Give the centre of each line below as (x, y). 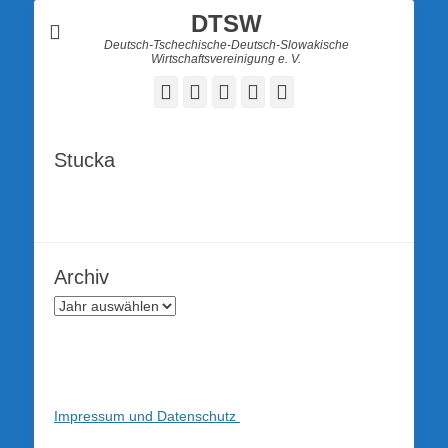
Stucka (84, 160)
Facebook (210, 91)
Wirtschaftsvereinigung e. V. (226, 59)
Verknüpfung (343, 91)
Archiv (81, 277)
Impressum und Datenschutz (147, 416)
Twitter (229, 91)
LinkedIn (266, 91)
